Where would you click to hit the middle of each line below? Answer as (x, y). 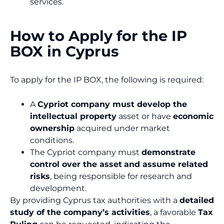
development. (58, 188)
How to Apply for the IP (98, 35)
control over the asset (76, 164)
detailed (197, 200)
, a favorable (174, 212)
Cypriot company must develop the (112, 104)
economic (193, 116)
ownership (52, 128)
